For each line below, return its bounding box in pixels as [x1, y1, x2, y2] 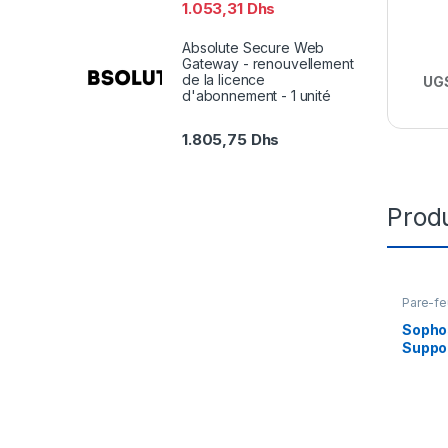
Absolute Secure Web [182, 38, 325, 56]
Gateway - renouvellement [182, 54, 354, 72]
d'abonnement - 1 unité [182, 86, 331, 104]
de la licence [182, 70, 266, 88]
